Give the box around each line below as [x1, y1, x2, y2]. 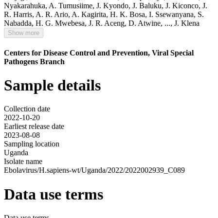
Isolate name [4, 157, 42, 166]
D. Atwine [128, 19, 161, 28]
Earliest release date [4, 122, 64, 131]
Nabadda [4, 19, 32, 28]
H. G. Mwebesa [36, 19, 85, 28]
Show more [8, 29, 39, 37]
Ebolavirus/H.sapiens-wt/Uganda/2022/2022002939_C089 [4, 166, 185, 175]
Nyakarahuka [4, 1, 45, 10]
